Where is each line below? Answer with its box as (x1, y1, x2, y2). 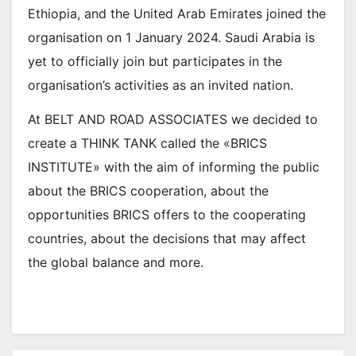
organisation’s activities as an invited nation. (28, 76, 293, 93)
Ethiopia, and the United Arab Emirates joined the (28, 5, 326, 21)
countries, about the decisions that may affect (28, 230, 306, 246)
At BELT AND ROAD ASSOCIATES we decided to (28, 110, 318, 127)
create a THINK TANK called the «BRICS (28, 134, 267, 151)
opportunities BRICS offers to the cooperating (28, 206, 306, 222)
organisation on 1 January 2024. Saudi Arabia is (28, 29, 315, 45)
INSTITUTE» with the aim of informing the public (28, 158, 319, 175)
